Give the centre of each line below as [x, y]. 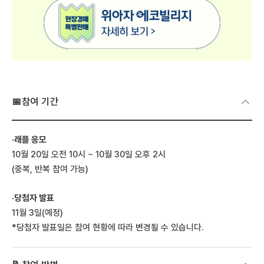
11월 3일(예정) [37, 212]
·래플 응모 [29, 139]
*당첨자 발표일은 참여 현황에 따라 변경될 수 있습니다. [108, 227]
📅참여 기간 [35, 101]
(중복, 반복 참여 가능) [50, 169]
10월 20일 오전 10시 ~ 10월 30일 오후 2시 [89, 154]
